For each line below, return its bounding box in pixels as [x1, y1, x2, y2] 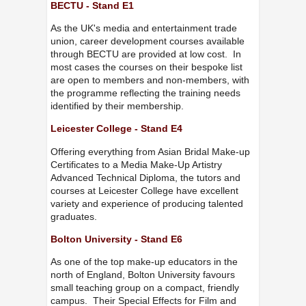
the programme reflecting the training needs [50, 87, 240, 99]
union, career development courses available [50, 36, 245, 47]
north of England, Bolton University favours [50, 269, 235, 281]
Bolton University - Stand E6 [50, 234, 182, 245]
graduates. [50, 210, 97, 222]
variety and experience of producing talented [50, 197, 243, 209]
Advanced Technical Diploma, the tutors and [50, 171, 240, 183]
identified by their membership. [50, 100, 184, 112]
